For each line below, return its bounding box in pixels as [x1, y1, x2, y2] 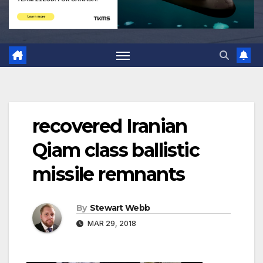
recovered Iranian [32, 114, 187, 138]
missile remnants [32, 163, 185, 186]
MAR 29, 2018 [86, 219, 136, 228]
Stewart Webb [89, 203, 150, 214]
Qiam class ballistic [32, 139, 199, 162]
